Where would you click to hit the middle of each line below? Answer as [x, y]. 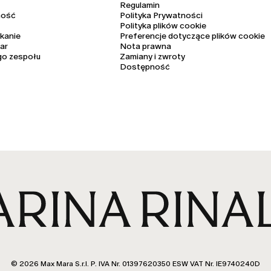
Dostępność [145, 67]
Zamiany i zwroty [152, 57]
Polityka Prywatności [161, 15]
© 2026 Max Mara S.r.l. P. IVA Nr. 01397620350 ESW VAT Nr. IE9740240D [135, 263]
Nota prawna [145, 46]
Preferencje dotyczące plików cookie [192, 36]
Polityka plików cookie [163, 26]
